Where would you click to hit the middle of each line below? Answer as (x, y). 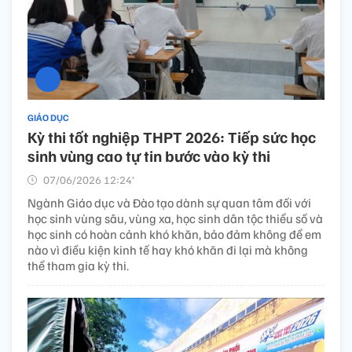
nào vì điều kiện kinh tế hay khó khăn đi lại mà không (168, 250)
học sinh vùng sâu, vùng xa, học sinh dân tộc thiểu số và (175, 219)
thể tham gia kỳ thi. (78, 266)
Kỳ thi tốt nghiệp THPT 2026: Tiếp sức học (172, 137)
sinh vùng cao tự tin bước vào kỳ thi (149, 156)
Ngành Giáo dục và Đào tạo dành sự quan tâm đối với (169, 203)
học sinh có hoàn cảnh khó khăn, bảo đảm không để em (174, 235)
